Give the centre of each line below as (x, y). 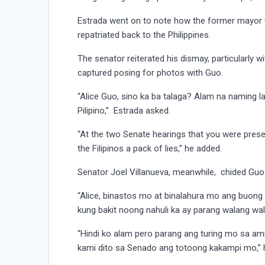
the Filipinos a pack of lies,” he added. (150, 149)
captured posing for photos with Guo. (151, 73)
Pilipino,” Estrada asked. (124, 111)
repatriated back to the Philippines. (144, 35)
